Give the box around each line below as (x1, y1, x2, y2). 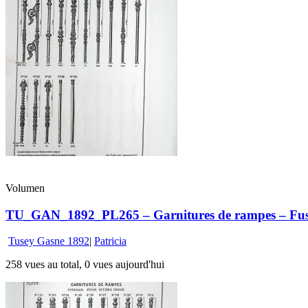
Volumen (5, 181, 45, 194)
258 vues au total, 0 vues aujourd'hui (5, 258, 164, 271)
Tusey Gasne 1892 (8, 235, 89, 247)
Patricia (94, 235, 126, 247)
